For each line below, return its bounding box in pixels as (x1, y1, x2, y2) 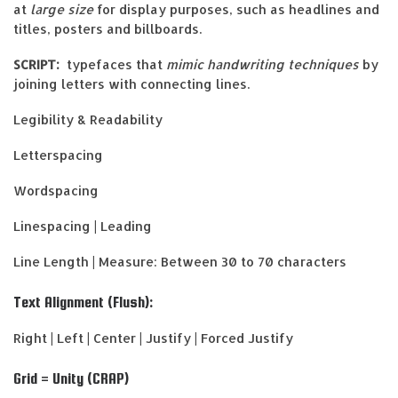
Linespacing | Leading (13, 217, 152, 235)
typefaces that (60, 55, 166, 73)
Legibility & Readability (13, 110, 163, 128)
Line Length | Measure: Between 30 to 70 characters (13, 252, 346, 270)
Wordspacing (13, 181, 99, 199)
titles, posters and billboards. (13, 20, 202, 37)
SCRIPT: (13, 55, 60, 73)
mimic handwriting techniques (166, 55, 362, 73)
